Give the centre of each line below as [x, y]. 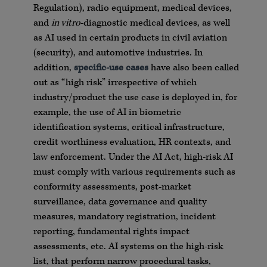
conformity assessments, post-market [112, 187]
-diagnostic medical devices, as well [155, 23]
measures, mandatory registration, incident [124, 217]
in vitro [66, 23]
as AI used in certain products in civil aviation [130, 38]
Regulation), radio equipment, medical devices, [132, 8]
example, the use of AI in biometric [107, 113]
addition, [53, 68]
